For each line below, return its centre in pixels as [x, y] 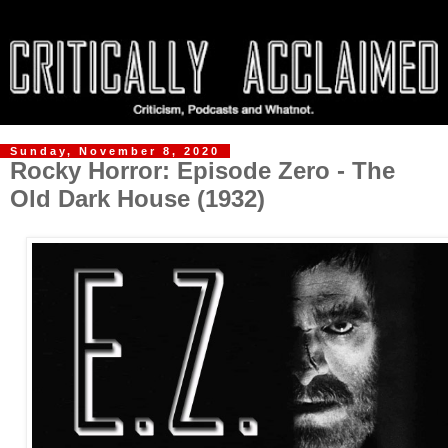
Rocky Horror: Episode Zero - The [202, 171]
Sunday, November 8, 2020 [115, 151]
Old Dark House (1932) [137, 199]
